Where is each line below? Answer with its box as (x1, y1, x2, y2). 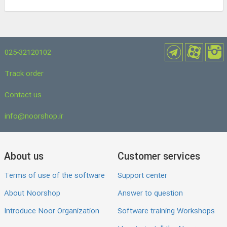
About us (4, 149, 44, 165)
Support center (118, 170, 167, 182)
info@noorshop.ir (5, 110, 63, 123)
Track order (5, 68, 44, 80)
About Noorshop (4, 187, 60, 200)
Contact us (5, 89, 42, 101)
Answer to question (118, 187, 183, 200)
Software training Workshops (118, 205, 215, 217)
